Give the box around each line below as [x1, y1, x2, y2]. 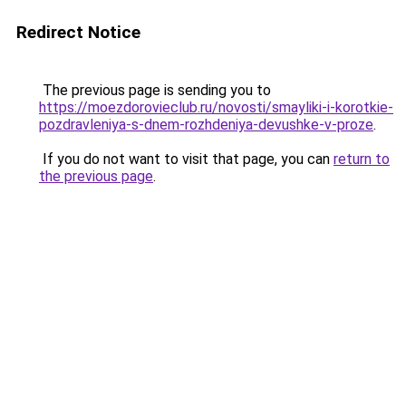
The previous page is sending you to [39, 82, 271, 99]
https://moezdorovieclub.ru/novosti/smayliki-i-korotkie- [39, 99, 393, 116]
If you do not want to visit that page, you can [39, 150, 333, 168]
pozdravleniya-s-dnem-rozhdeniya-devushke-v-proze [39, 116, 373, 133]
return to [333, 150, 390, 168]
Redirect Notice [16, 22, 140, 43]
